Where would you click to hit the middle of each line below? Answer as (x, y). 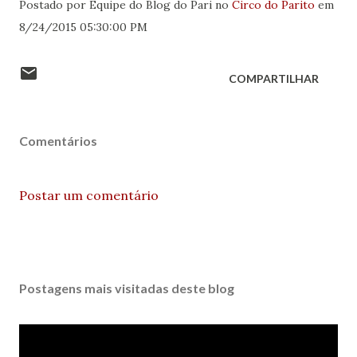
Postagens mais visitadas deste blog (127, 288)
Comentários (58, 141)
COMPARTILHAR (274, 78)
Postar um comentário (89, 195)
